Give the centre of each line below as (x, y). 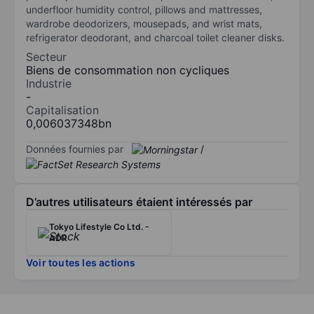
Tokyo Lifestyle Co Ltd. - (99, 227)
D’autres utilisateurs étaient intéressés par (139, 202)
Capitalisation (62, 110)
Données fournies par (75, 149)
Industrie (49, 83)
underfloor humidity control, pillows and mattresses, (144, 9)
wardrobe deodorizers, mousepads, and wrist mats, (144, 23)
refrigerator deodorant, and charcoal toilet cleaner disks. (155, 37)
